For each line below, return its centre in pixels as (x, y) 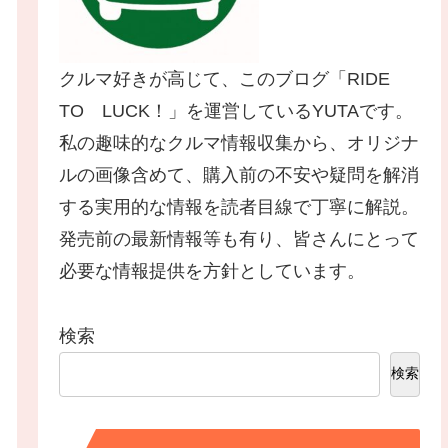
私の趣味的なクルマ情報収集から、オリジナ (239, 143)
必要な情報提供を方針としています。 (212, 271)
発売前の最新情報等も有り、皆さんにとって (239, 239)
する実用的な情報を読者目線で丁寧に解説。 (239, 207)
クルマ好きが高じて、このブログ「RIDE (234, 79)
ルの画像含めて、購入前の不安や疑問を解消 (239, 175)
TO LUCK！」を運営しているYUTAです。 (236, 111)
